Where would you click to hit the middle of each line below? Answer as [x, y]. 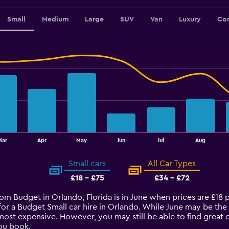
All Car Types [172, 164]
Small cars [87, 164]
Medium [55, 19]
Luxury [190, 19]
